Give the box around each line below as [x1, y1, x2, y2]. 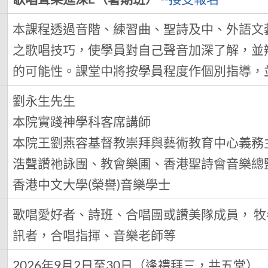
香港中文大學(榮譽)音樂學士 [13, 176, 171, 192]
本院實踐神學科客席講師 [13, 114, 151, 129]
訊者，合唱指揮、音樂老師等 [13, 227, 176, 243]
